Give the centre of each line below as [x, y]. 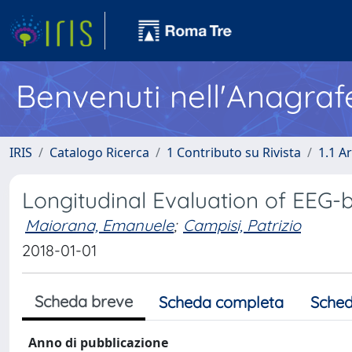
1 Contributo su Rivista [234, 152]
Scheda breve [84, 301]
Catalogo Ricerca [99, 152]
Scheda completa [221, 302]
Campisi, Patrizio [242, 225]
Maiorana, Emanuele [99, 225]
